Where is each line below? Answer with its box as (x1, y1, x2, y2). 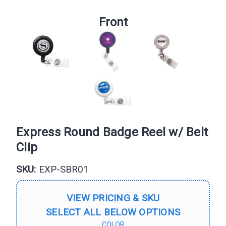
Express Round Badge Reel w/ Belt (16, 125, 208, 139)
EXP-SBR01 (39, 163, 89, 175)
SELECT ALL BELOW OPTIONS (46, 206, 180, 218)
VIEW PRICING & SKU (66, 192, 160, 204)
